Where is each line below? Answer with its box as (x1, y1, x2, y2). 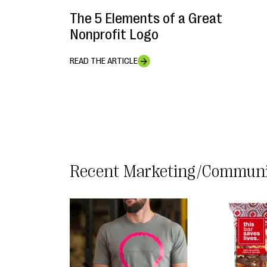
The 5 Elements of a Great (70, 10, 222, 27)
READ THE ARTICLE (70, 56, 138, 67)
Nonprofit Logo (70, 26, 159, 44)
